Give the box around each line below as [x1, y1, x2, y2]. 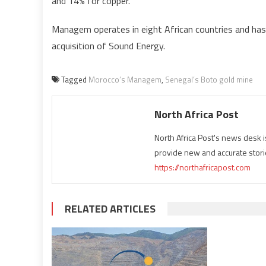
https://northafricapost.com [154, 161, 251, 173]
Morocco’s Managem [88, 74, 161, 85]
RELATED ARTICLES [65, 201, 156, 217]
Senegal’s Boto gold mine [165, 74, 253, 85]
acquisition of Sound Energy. [52, 39, 165, 53]
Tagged [61, 74, 88, 85]
